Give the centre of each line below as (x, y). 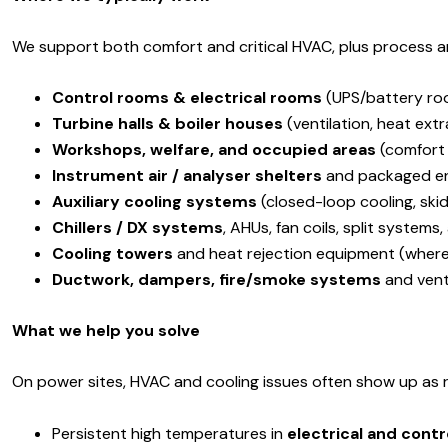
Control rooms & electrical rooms (187, 98)
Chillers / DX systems (137, 228)
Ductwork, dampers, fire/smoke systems (216, 280)
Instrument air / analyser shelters (187, 176)
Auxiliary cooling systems (154, 202)
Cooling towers (112, 254)
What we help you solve (106, 331)
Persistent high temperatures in (169, 433)
